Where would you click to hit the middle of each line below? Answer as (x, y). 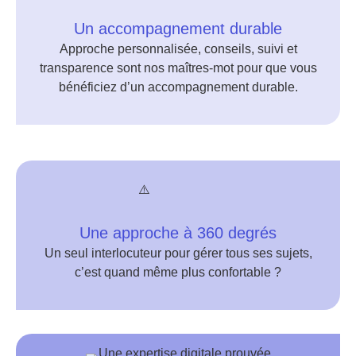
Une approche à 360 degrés (178, 233)
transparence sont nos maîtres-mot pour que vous (178, 68)
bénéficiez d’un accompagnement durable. (178, 87)
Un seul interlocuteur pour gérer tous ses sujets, (178, 253)
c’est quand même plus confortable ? (178, 273)
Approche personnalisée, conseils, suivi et (178, 49)
